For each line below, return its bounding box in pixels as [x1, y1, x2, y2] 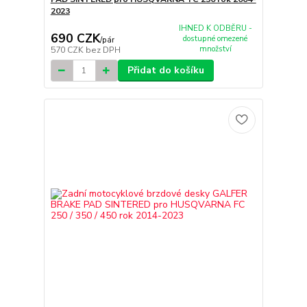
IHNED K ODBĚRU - [178, 23, 252, 34]
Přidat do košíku [127, 64, 204, 77]
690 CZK [50, 30, 100, 47]
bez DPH [85, 45, 121, 56]
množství [199, 43, 232, 54]
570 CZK [50, 45, 86, 56]
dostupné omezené [183, 33, 248, 44]
